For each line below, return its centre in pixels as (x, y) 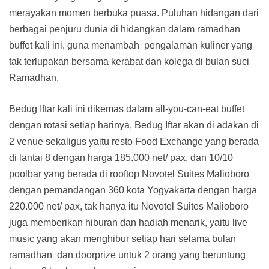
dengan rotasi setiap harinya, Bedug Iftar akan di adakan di (134, 125)
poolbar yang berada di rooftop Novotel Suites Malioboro (129, 174)
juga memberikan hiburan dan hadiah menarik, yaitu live (128, 222)
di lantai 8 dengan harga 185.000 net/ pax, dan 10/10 (121, 157)
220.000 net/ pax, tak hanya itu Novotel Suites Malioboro (129, 206)
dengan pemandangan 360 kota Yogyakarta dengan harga (133, 190)
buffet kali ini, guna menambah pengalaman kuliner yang (131, 45)
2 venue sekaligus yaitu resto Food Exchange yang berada (134, 141)
